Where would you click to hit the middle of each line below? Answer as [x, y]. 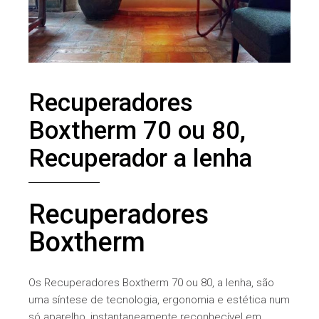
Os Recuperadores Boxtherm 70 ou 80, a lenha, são [152, 282]
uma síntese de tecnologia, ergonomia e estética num [159, 299]
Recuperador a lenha [141, 158]
